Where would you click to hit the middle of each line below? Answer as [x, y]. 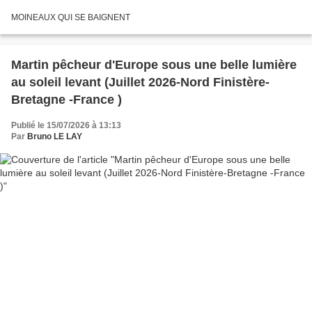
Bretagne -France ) [67, 99]
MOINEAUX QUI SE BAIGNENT [71, 17]
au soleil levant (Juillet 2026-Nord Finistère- [140, 82]
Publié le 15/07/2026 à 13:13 [66, 125]
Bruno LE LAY [55, 136]
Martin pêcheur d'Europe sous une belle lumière [154, 64]
